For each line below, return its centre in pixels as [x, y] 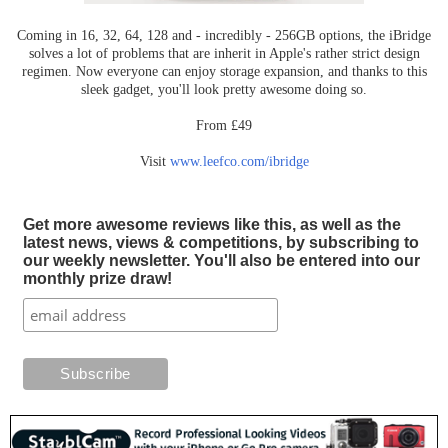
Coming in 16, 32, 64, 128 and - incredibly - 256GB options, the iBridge [224, 34]
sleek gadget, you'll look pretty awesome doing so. [224, 88]
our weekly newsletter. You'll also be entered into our [221, 260]
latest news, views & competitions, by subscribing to [220, 242]
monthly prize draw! [97, 278]
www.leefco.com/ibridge [239, 160]
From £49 [224, 124]
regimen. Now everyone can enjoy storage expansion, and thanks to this [224, 70]
